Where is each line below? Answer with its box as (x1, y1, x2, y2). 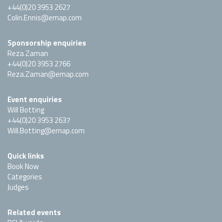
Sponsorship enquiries (7, 37, 86, 49)
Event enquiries (7, 94, 62, 106)
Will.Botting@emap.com (7, 125, 85, 137)
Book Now (7, 161, 39, 172)
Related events (7, 207, 61, 219)
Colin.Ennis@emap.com (7, 12, 82, 24)
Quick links (7, 150, 44, 162)
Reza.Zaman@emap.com (7, 68, 89, 80)
